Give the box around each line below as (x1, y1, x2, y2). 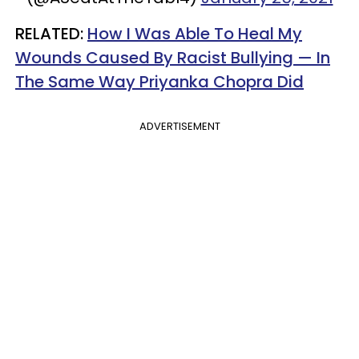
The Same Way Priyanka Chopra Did (15, 70, 304, 93)
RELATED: (15, 22, 83, 45)
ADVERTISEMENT (139, 118, 220, 134)
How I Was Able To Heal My (87, 22, 302, 45)
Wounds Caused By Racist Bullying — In (15, 46, 330, 69)
